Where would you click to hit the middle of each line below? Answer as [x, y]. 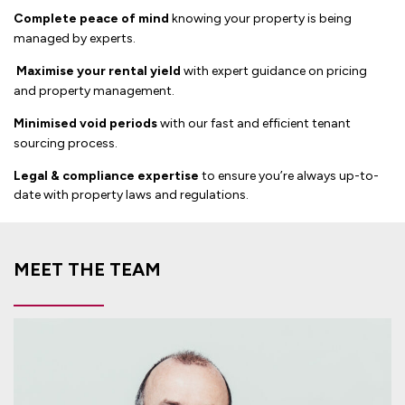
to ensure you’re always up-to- [289, 176]
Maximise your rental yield [100, 71]
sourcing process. [66, 144]
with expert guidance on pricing [275, 71]
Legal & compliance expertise [106, 176]
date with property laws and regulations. [131, 195]
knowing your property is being [260, 19]
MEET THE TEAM [87, 269]
